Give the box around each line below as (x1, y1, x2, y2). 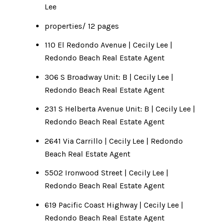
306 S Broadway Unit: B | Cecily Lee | (44, 72, 173, 82)
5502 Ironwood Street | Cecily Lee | (44, 168, 168, 178)
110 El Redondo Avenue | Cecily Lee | (44, 40, 172, 50)
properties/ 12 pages (44, 21, 119, 31)
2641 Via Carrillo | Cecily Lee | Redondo (44, 136, 183, 146)
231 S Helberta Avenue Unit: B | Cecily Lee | (44, 104, 195, 114)
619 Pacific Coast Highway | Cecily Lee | (44, 200, 183, 210)
